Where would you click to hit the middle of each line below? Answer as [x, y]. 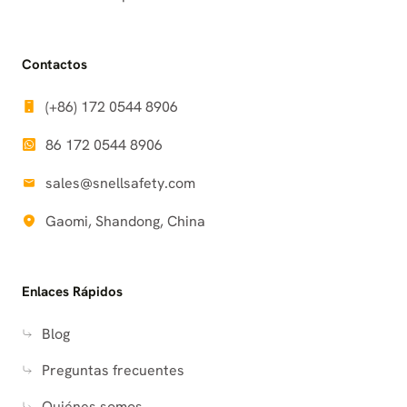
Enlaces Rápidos [72, 291]
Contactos [55, 64]
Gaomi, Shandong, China [125, 221]
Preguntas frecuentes [113, 370]
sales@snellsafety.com [120, 183]
